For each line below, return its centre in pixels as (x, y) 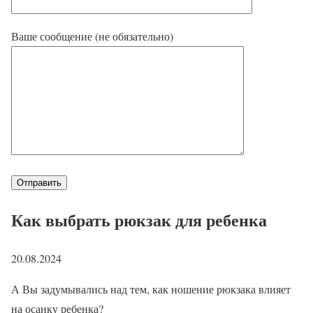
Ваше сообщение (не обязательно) (92, 36)
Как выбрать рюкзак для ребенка (139, 219)
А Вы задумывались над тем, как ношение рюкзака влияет (151, 289)
